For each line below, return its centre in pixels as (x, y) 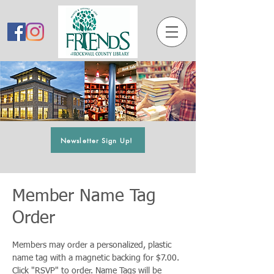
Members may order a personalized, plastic (92, 245)
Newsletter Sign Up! (97, 140)
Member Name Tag (84, 196)
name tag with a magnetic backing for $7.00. (96, 258)
